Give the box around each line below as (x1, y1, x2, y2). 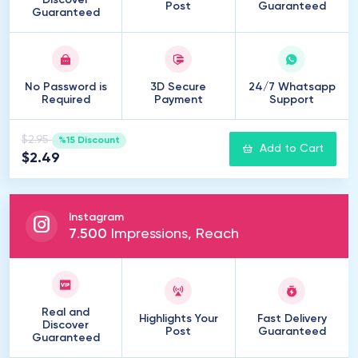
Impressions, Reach (107, 227, 239, 241)
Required (41, 94, 90, 105)
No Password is (24, 82, 107, 93)
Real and (42, 307, 90, 318)
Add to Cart (260, 143, 324, 154)
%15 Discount (58, 136, 120, 145)
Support (269, 94, 315, 105)
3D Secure (150, 82, 207, 93)
